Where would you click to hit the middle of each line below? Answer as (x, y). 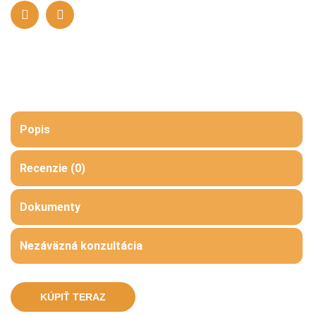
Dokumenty (50, 207)
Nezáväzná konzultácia (81, 246)
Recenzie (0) (52, 168)
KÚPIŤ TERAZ (73, 297)
